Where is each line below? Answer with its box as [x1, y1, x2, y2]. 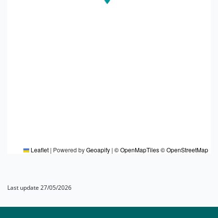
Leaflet [29, 145, 49, 154]
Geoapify [86, 145, 110, 154]
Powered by [52, 145, 86, 154]
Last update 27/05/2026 [7, 183, 72, 192]
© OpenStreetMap [161, 145, 208, 154]
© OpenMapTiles [114, 145, 159, 154]
